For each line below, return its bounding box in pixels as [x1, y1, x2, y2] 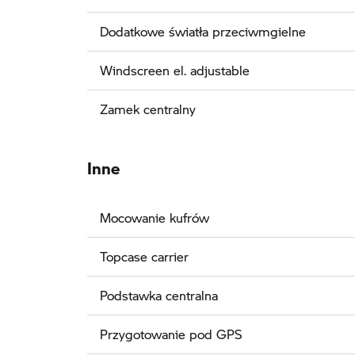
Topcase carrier [100, 246, 189, 265]
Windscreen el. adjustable [100, 60, 250, 79]
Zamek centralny [100, 99, 196, 118]
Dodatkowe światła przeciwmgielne [100, 21, 306, 40]
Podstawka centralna [100, 285, 218, 304]
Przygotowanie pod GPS [100, 324, 242, 343]
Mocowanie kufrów [100, 208, 209, 227]
